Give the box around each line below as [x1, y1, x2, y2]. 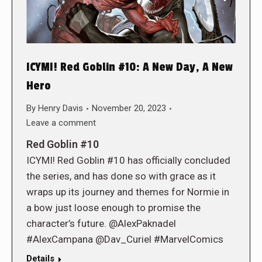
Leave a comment [26, 118, 96, 129]
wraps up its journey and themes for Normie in [26, 186, 229, 198]
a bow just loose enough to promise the [26, 202, 201, 214]
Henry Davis [38, 103, 83, 114]
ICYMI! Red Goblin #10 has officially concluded [26, 154, 230, 167]
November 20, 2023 [92, 103, 166, 114]
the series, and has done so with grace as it [26, 170, 216, 182]
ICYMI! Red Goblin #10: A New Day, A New [26, 60, 233, 75]
